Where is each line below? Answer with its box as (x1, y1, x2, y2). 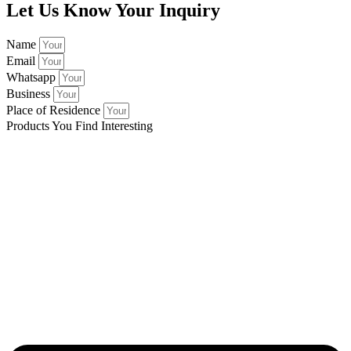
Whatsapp (6, 70, 59, 84)
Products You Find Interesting (6, 118, 153, 132)
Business (6, 86, 53, 100)
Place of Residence (6, 103, 103, 117)
